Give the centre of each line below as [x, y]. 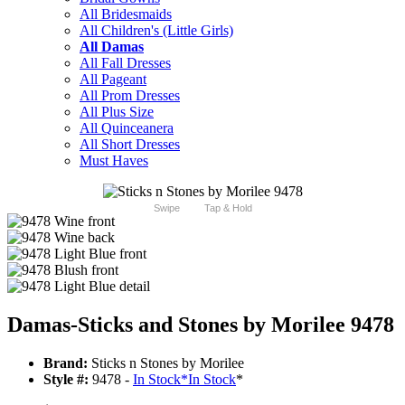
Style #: [66, 380]
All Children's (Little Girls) [156, 31]
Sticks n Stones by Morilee [166, 363]
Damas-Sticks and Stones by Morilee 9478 [201, 325]
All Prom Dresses [130, 96]
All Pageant [113, 80]
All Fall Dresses [125, 63]
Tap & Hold [228, 208]
